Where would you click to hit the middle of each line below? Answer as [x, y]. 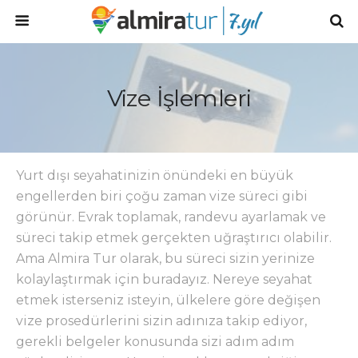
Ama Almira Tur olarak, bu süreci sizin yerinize [165, 259]
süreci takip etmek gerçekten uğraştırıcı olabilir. [174, 238]
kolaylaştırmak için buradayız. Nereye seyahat [164, 279]
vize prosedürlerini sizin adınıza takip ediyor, [161, 321]
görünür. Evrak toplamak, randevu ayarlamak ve [171, 217]
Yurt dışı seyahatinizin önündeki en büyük [155, 175]
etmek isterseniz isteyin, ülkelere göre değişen [168, 300]
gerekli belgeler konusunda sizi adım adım [155, 342]
